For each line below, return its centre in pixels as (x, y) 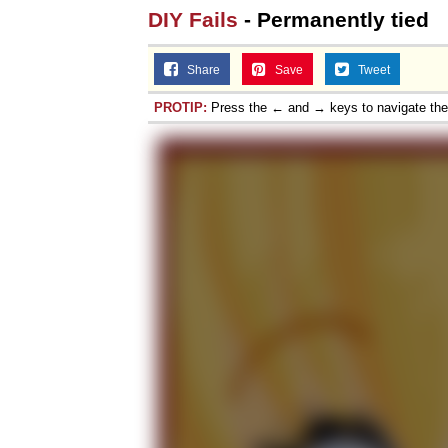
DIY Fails (193, 19)
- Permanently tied (333, 19)
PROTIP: (180, 107)
